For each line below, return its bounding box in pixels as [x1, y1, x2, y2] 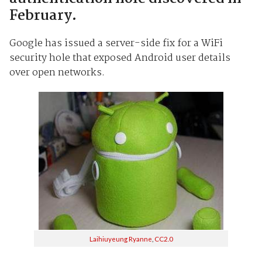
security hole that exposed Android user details [9, 50, 230, 66]
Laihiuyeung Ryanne [89, 234, 152, 243]
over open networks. [9, 64, 105, 81]
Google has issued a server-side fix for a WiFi [9, 35, 223, 51]
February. [9, 4, 77, 27]
